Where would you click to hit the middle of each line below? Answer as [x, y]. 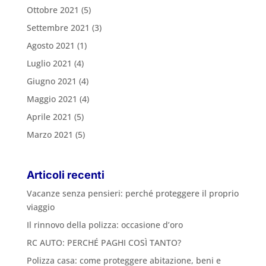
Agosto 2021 [50, 45]
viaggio [40, 207]
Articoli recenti [65, 175]
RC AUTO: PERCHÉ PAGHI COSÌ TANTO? [104, 242]
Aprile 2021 [49, 116]
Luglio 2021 [49, 63]
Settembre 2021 [58, 27]
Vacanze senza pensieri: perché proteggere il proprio [132, 193]
